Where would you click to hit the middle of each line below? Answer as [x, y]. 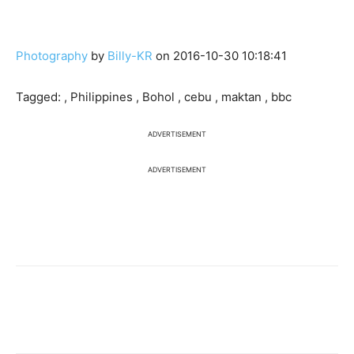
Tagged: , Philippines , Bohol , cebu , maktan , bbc [154, 97]
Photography [52, 56]
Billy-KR [132, 56]
